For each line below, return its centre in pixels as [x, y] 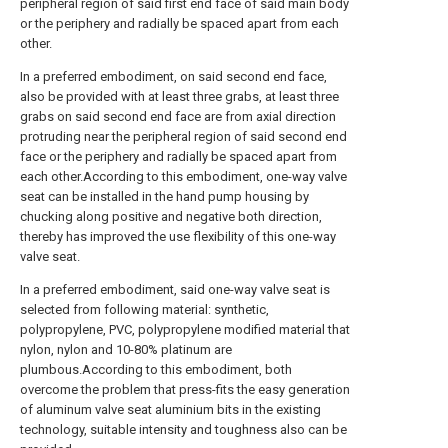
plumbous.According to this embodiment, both [156, 369]
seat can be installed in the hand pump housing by [164, 196]
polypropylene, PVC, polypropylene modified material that [185, 329]
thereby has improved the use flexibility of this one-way [178, 236]
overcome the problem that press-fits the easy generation [185, 389]
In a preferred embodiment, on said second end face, [173, 76]
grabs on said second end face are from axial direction [178, 116]
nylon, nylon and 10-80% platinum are [126, 349]
